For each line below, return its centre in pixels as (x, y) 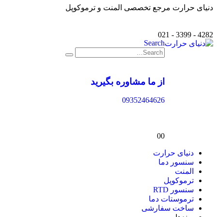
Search (154, 43)
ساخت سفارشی (168, 208)
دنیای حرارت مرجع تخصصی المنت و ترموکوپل (139, 8)
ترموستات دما (171, 199)
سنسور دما (176, 162)
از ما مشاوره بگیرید (128, 81)
